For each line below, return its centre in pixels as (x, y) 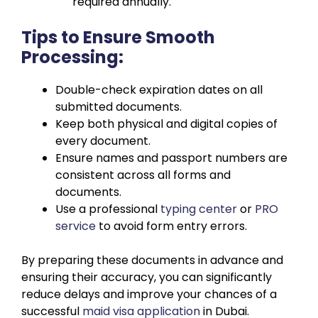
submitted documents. (119, 106)
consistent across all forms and (143, 175)
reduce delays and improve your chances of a (149, 294)
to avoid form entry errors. (171, 226)
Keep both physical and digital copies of (166, 124)
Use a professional (108, 209)
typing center (199, 209)
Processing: (72, 57)
